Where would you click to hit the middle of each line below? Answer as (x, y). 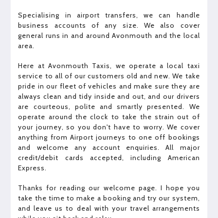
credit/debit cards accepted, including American (109, 157)
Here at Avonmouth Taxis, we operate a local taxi (109, 65)
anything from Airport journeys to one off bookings (109, 137)
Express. (33, 168)
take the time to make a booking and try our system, (109, 198)
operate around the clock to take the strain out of (109, 117)
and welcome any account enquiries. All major (109, 147)
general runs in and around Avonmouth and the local (109, 35)
